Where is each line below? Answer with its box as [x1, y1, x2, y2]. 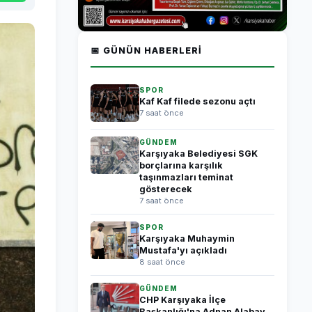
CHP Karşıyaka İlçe [139, 295, 226, 305]
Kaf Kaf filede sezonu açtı [139, 96, 256, 107]
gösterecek [139, 184, 192, 194]
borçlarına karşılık [139, 160, 223, 171]
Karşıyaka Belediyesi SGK [139, 148, 258, 159]
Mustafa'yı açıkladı [139, 245, 227, 256]
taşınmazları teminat [139, 172, 233, 182]
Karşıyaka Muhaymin [139, 233, 235, 244]
